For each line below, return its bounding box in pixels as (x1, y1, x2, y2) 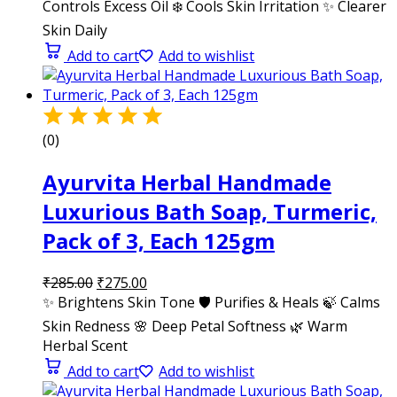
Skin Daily (43, 20, 107, 41)
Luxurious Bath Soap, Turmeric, (43, 197, 377, 227)
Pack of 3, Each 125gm (43, 226, 275, 256)
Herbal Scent (43, 336, 128, 356)
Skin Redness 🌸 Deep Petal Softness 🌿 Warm (43, 316, 347, 337)
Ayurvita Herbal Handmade (43, 167, 331, 198)
